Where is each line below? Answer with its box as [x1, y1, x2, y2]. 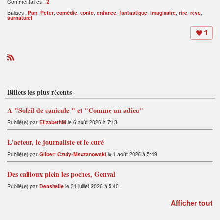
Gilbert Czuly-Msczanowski [39, 150, 106, 158]
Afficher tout [171, 197, 213, 208]
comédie [56, 9, 77, 17]
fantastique [119, 9, 147, 17]
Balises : [7, 9, 28, 17]
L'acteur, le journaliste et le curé [7, 137, 104, 147]
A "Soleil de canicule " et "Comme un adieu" [7, 105, 143, 115]
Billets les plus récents [7, 86, 72, 97]
